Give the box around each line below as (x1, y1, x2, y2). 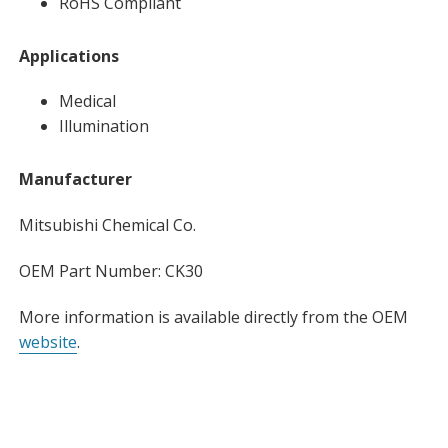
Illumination (58, 115, 149, 138)
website (18, 330, 77, 353)
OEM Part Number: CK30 (18, 260, 203, 283)
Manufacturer (18, 168, 132, 191)
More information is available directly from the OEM (18, 305, 408, 328)
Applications (18, 44, 119, 67)
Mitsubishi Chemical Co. (18, 214, 196, 237)
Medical (58, 90, 116, 113)
